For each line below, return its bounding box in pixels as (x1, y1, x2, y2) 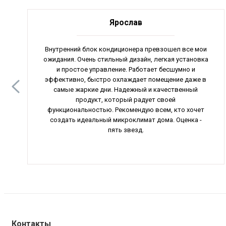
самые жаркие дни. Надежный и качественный (53, 85, 198, 93)
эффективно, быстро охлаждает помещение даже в (45, 75, 207, 83)
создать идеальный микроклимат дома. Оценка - (49, 116, 202, 124)
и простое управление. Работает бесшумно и (56, 65, 195, 73)
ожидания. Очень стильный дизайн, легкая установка (43, 55, 208, 63)
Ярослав (109, 17, 142, 27)
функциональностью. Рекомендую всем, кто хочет (47, 105, 204, 114)
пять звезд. (107, 126, 144, 134)
